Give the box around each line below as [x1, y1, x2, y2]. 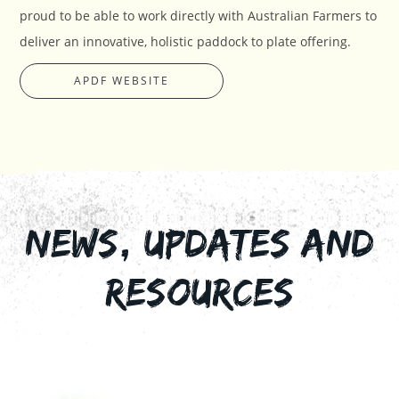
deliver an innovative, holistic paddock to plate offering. [20, 32, 352, 50]
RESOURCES [105, 268, 294, 314]
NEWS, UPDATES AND [25, 219, 374, 265]
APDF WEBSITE [74, 72, 170, 88]
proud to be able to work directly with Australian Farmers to [20, 6, 378, 24]
